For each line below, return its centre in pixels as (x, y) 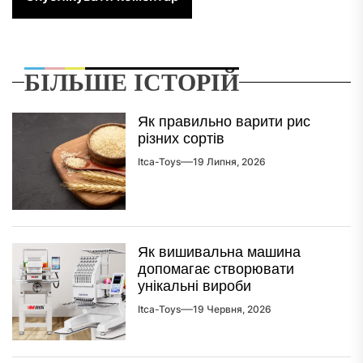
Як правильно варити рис (224, 122)
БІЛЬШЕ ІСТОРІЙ (132, 82)
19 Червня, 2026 (232, 310)
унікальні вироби (194, 286)
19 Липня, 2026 (229, 162)
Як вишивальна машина (219, 252)
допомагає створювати (216, 269)
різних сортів (181, 139)
